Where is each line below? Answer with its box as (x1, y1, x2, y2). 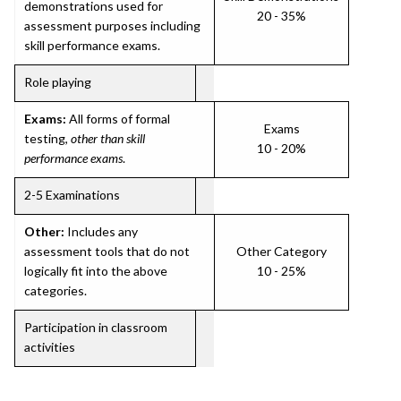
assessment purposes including (24, 18, 200, 33)
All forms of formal (66, 111, 170, 126)
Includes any (64, 224, 138, 239)
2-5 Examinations (24, 187, 120, 202)
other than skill (71, 131, 145, 146)
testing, (24, 131, 71, 146)
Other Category (236, 243, 327, 259)
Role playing (24, 74, 91, 90)
